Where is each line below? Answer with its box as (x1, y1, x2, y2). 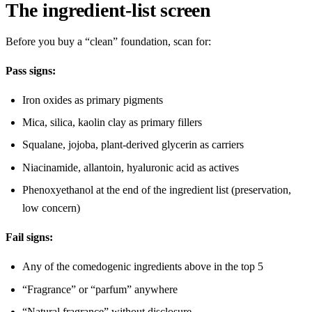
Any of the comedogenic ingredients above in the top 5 (22, 260, 263, 273)
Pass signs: (6, 64, 56, 77)
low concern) (22, 202, 80, 214)
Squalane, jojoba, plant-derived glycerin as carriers (22, 139, 244, 151)
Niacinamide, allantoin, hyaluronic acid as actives (22, 161, 239, 173)
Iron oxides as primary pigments (22, 93, 163, 106)
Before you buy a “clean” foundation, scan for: (6, 35, 211, 47)
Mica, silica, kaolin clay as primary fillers (22, 116, 202, 129)
